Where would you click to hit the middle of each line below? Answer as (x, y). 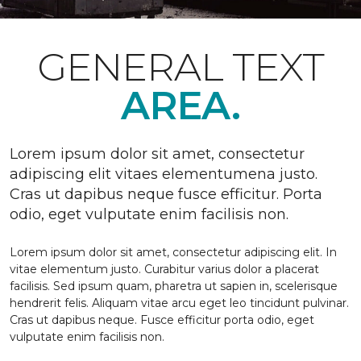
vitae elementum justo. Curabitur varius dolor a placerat (164, 269)
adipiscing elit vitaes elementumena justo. (164, 174)
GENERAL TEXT (180, 67)
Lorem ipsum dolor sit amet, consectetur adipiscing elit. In (173, 252)
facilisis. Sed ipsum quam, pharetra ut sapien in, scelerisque (174, 286)
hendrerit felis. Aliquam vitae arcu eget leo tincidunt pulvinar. (179, 303)
